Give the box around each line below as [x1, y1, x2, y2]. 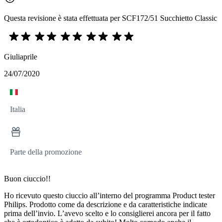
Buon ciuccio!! [4, 174, 51, 183]
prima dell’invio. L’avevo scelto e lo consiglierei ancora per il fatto [4, 209, 211, 218]
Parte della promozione [10, 148, 82, 157]
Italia [10, 105, 25, 114]
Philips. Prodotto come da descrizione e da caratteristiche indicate [4, 200, 207, 209]
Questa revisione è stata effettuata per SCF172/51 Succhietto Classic [4, 14, 217, 23]
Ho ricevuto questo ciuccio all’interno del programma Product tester [4, 191, 215, 200]
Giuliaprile [4, 53, 37, 61]
